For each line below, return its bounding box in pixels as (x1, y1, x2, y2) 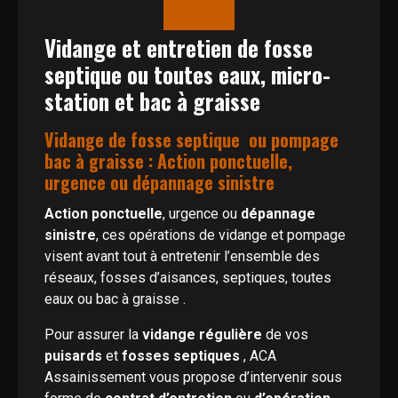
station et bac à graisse (44, 84, 260, 117)
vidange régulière (142, 326, 262, 343)
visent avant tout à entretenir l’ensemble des (44, 248, 320, 265)
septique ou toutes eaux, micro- (44, 58, 330, 91)
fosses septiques (122, 347, 243, 364)
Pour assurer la (44, 326, 142, 343)
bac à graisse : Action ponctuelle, (44, 147, 292, 174)
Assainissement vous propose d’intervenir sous (44, 369, 342, 386)
